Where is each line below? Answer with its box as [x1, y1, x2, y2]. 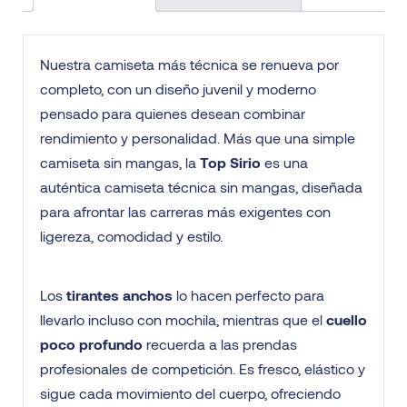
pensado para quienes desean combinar [40, 104, 305, 123]
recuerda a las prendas [143, 335, 297, 353]
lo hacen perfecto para [173, 286, 324, 304]
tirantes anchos [66, 286, 173, 304]
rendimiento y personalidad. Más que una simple [40, 129, 355, 147]
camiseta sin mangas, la [40, 154, 200, 172]
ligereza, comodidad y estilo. [40, 227, 223, 245]
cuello [326, 311, 367, 329]
